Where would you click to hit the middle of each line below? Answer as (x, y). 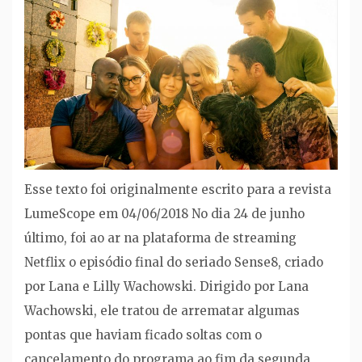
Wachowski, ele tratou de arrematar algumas (162, 311)
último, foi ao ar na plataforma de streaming (160, 238)
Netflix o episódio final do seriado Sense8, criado (174, 263)
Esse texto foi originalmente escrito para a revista (178, 190)
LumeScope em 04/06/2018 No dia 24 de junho (164, 214)
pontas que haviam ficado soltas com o (143, 335)
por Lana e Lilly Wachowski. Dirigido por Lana (166, 287)
